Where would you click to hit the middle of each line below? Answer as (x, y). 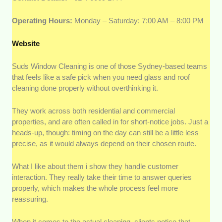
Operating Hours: (43, 21)
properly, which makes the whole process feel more (95, 188)
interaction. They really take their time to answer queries (102, 177)
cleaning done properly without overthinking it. (85, 88)
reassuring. (30, 199)
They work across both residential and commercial (94, 111)
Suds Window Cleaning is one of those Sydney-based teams (110, 66)
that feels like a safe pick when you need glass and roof (101, 77)
